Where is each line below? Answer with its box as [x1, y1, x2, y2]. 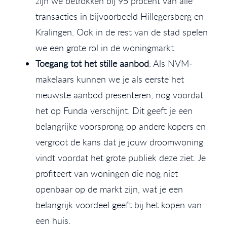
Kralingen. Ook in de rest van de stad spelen [35, 25, 208, 38]
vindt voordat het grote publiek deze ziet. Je [35, 151, 206, 164]
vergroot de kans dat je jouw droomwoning [35, 135, 203, 148]
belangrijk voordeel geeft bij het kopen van [35, 198, 202, 211]
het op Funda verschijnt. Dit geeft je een [35, 104, 193, 117]
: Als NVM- [149, 57, 193, 69]
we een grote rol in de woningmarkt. [35, 41, 176, 54]
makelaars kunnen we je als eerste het [35, 72, 184, 85]
